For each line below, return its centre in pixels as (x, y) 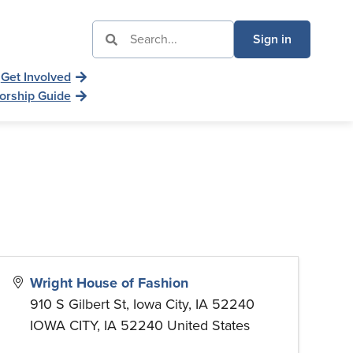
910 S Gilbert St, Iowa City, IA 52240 (142, 305)
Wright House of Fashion (109, 283)
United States (208, 326)
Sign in (272, 39)
